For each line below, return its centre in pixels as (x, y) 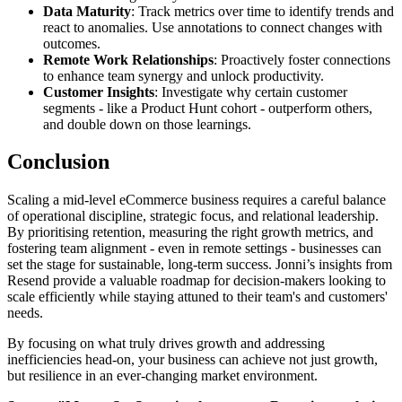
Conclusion (58, 162)
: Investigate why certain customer (251, 92)
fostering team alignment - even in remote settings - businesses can (194, 249)
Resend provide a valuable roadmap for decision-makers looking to (197, 281)
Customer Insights (99, 92)
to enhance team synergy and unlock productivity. (184, 75)
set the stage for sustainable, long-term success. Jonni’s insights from (200, 265)
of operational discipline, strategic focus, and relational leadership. (193, 216)
